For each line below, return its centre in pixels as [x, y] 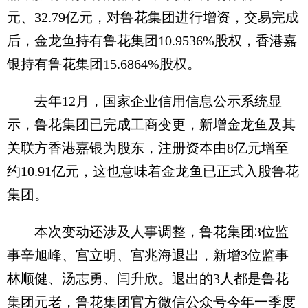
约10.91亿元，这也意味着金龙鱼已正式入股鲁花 [153, 171]
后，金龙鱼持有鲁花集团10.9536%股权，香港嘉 [152, 40]
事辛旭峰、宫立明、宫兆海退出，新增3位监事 [148, 255]
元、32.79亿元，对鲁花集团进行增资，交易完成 [153, 17]
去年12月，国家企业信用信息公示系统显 [144, 101]
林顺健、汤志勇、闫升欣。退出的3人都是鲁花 [148, 278]
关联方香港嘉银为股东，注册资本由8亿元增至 [148, 147]
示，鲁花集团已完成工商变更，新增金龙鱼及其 [151, 124]
